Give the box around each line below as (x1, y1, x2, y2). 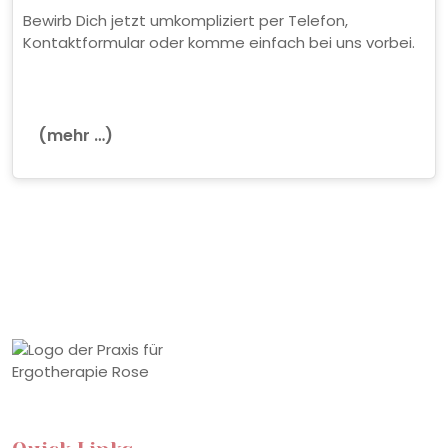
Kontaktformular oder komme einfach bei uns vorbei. (23, 31, 415, 53)
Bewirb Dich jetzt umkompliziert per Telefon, (23, 9, 348, 31)
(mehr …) (38, 123, 113, 147)
